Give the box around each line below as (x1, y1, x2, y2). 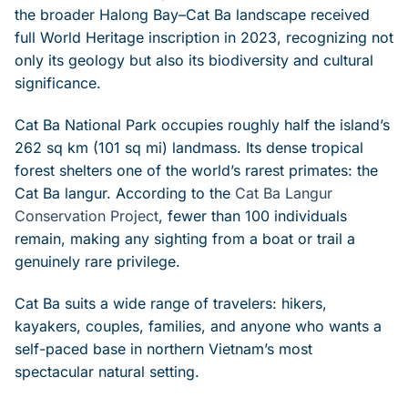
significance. (15, 74, 101, 93)
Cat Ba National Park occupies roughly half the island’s (15, 115, 390, 134)
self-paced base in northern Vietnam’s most (15, 339, 312, 358)
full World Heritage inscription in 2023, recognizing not (15, 28, 393, 47)
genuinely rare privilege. (15, 251, 180, 270)
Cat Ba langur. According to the (15, 183, 235, 202)
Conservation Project (15, 206, 158, 225)
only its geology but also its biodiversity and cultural (15, 51, 373, 70)
